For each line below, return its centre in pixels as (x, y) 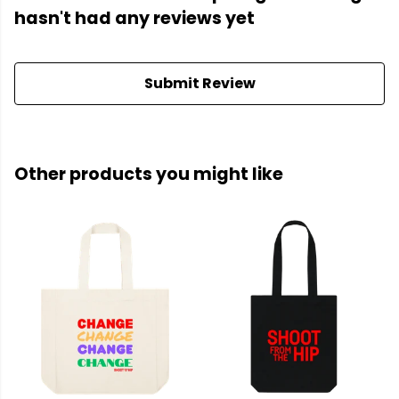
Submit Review (199, 84)
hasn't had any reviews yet (134, 19)
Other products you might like (149, 175)
